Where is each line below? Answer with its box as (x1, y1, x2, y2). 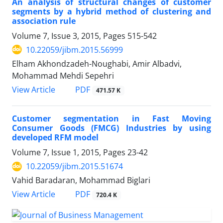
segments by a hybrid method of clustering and (12, 5, 211, 17)
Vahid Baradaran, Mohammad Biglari (12, 175, 150, 186)
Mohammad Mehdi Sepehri (12, 70, 114, 81)
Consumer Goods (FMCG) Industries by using (12, 122, 211, 134)
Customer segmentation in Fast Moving (12, 113, 211, 124)
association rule (12, 15, 76, 26)
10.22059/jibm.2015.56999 (26, 44, 123, 55)
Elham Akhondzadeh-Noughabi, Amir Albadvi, (12, 58, 182, 69)
